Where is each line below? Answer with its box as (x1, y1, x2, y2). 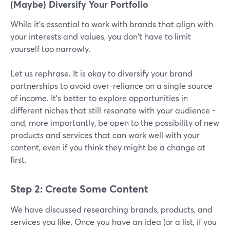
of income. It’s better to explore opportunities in (10, 92, 188, 104)
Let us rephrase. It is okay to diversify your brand (10, 68, 193, 79)
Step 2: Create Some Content (10, 182, 148, 196)
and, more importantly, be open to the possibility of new (10, 117, 219, 128)
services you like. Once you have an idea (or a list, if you (10, 216, 217, 227)
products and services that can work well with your (10, 129, 200, 141)
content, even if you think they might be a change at (10, 142, 205, 153)
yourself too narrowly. (10, 43, 90, 54)
